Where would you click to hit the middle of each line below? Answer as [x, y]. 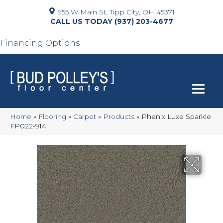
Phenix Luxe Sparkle [176, 116]
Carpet [85, 116]
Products [119, 116]
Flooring [52, 116]
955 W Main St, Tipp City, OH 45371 [116, 12]
